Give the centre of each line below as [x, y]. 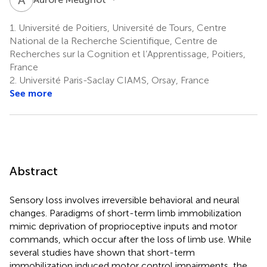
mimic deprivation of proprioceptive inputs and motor [123, 226]
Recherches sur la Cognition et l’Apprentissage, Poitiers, [128, 54]
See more [31, 93]
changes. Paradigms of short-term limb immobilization [125, 213]
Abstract [34, 171]
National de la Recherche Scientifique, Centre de [114, 41]
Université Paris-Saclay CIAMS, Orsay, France [113, 80]
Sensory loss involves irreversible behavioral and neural [125, 200]
